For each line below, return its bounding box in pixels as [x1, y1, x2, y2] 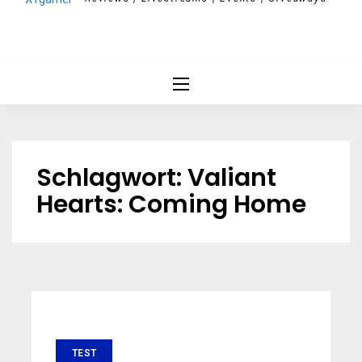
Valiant [187, 161, 276, 195]
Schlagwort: [36, 161, 187, 195]
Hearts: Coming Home [36, 187, 306, 221]
